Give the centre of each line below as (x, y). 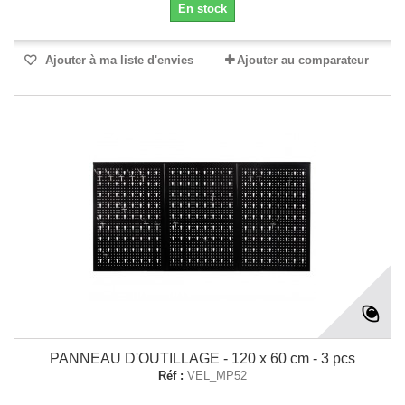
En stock (202, 9)
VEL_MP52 (217, 376)
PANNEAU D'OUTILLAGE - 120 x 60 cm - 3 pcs (202, 358)
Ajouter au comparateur (303, 60)
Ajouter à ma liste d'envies (118, 60)
